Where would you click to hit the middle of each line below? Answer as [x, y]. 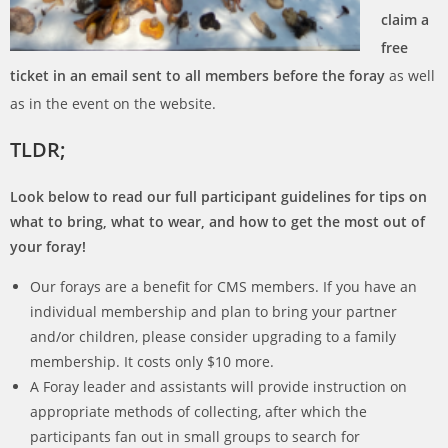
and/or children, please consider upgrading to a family [213, 336]
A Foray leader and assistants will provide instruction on [218, 386]
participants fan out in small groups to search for [195, 436]
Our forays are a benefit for [123, 286]
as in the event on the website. [115, 103]
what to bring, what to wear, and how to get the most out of [217, 221]
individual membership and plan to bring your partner [213, 311]
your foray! [48, 246]
